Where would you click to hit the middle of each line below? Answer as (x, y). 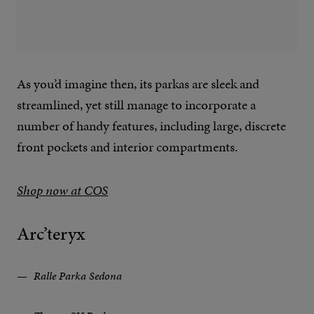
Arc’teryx (51, 234)
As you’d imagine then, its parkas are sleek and (138, 84)
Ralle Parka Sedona (76, 276)
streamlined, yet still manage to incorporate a (136, 105)
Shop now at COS (62, 191)
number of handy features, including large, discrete (151, 126)
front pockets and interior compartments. (127, 147)
